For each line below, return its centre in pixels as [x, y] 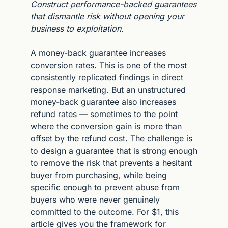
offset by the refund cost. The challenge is [111, 138]
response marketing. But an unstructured [108, 89]
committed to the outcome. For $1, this [105, 211]
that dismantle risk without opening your [107, 16]
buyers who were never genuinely [95, 199]
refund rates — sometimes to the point [104, 114]
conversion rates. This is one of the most [109, 65]
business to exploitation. [77, 28]
